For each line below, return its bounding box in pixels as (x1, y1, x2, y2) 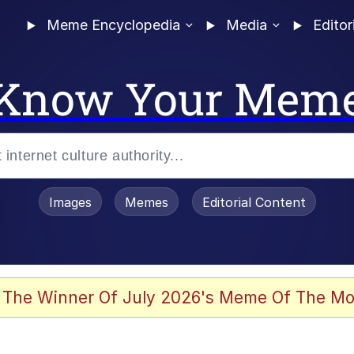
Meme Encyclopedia (42, 17, 184, 34)
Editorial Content (201, 194, 306, 210)
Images (48, 194, 92, 210)
